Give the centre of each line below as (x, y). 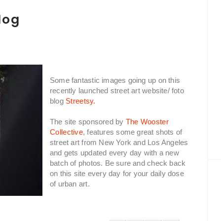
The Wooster (147, 122)
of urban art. (70, 184)
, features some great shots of (133, 132)
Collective (66, 132)
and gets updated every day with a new (114, 153)
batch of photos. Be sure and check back (118, 163)
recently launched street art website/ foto (117, 91)
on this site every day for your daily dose (117, 173)
